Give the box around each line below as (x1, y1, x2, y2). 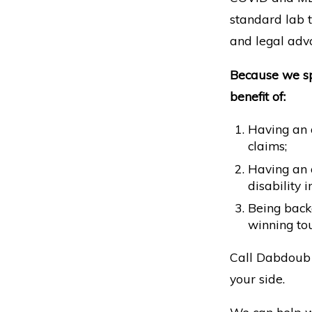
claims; (247, 137, 287, 153)
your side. (229, 270, 285, 286)
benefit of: (229, 88, 286, 104)
